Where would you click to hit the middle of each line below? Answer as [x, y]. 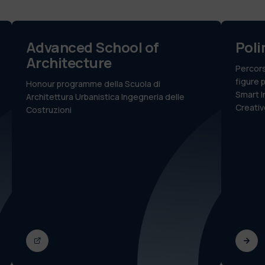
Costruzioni [49, 109]
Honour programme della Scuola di [93, 83]
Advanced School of [93, 47]
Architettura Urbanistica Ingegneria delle [105, 96]
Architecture [69, 62]
